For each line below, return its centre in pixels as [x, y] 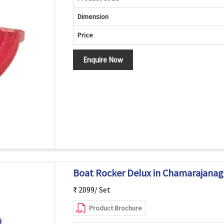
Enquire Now [103, 60]
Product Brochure [115, 208]
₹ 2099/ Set [91, 189]
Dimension [93, 16]
